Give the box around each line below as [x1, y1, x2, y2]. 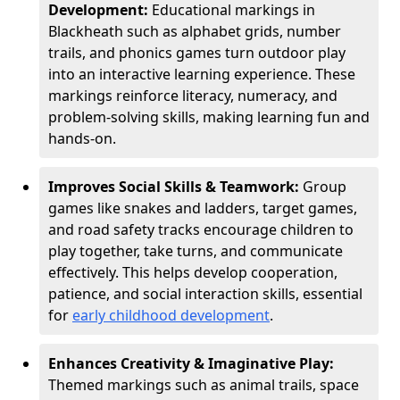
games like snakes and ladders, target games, [48, 198, 357, 218]
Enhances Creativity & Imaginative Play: [48, 354, 334, 373]
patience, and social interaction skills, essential [48, 284, 362, 304]
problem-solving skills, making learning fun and [48, 107, 370, 127]
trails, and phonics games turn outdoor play [48, 43, 346, 62]
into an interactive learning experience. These [48, 64, 355, 84]
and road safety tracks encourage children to [48, 220, 354, 239]
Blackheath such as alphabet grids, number [48, 21, 341, 41]
